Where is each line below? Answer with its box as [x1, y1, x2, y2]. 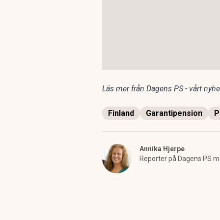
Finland [108, 108, 134, 118]
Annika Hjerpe [139, 144, 185, 153]
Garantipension [146, 108, 202, 118]
